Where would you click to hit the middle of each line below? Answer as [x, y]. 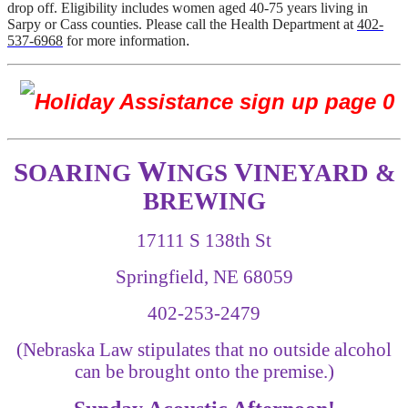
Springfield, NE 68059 [204, 276]
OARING [82, 173]
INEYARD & [324, 173]
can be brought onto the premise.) [204, 371]
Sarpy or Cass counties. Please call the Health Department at [182, 24]
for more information [124, 40]
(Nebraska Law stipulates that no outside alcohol [204, 349]
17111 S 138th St [204, 240]
